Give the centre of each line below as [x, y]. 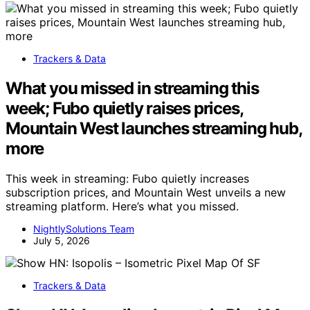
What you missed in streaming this [132, 88]
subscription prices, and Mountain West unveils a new [146, 193]
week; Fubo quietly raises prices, [124, 108]
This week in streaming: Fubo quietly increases [127, 179]
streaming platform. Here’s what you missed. [122, 207]
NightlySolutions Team [84, 229]
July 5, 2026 [62, 241]
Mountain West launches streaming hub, [154, 128]
